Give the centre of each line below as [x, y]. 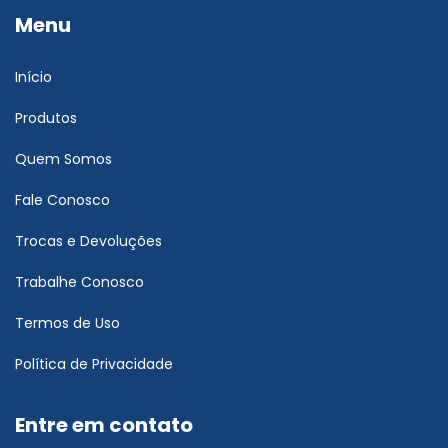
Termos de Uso [67, 322]
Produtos [46, 117]
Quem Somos [63, 158]
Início [33, 76]
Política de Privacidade [94, 363]
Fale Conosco [62, 199]
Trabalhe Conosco [79, 281]
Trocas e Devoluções [88, 240]
